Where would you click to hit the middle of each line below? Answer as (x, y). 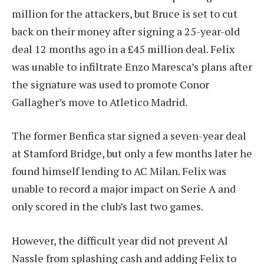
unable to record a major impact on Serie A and (124, 189)
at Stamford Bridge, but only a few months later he (132, 154)
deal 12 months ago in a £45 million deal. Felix (123, 49)
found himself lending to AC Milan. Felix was (119, 171)
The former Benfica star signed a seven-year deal (129, 136)
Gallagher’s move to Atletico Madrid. (100, 102)
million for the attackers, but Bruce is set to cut (125, 13)
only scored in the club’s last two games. (108, 207)
